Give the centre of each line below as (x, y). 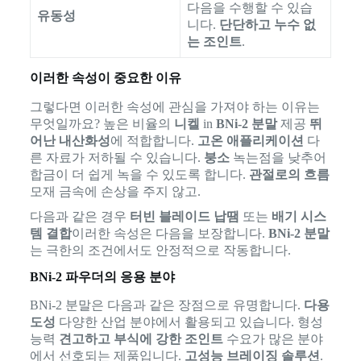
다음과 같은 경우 (79, 216)
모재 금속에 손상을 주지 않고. (115, 191)
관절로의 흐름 (289, 174)
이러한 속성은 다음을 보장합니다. (170, 233)
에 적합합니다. (154, 140)
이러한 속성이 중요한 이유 (105, 77)
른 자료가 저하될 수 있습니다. (116, 157)
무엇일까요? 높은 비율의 (102, 123)
